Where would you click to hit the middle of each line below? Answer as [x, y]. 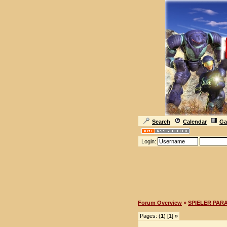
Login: [149, 141]
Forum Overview [160, 203]
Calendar [195, 122]
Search [161, 122]
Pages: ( [150, 216]
